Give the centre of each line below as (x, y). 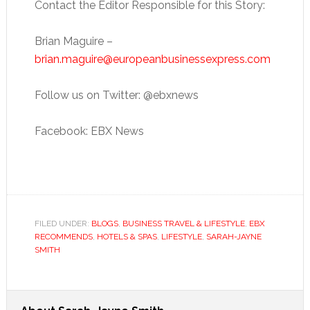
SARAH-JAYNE (234, 236)
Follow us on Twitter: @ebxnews (116, 95)
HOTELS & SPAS (127, 236)
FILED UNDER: (63, 223)
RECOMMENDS (63, 236)
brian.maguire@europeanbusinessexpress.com (152, 59)
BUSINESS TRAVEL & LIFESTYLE (183, 223)
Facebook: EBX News (89, 131)
